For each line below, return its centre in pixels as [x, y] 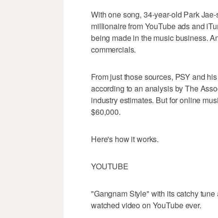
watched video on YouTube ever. [146, 205]
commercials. [114, 50]
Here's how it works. [125, 139]
